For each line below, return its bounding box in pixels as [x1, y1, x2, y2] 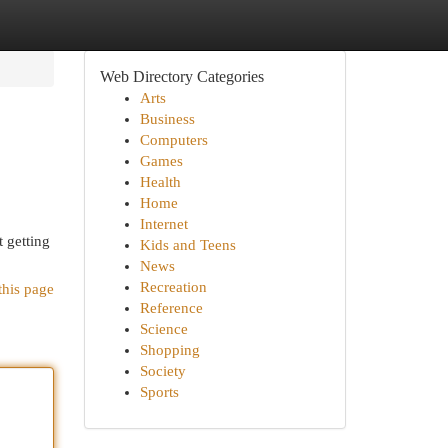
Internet [139, 216, 188, 232]
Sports [139, 384, 179, 400]
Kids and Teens [139, 237, 236, 253]
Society [139, 363, 186, 379]
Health [139, 174, 181, 190]
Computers [139, 132, 208, 148]
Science [139, 321, 188, 337]
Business [139, 111, 195, 127]
